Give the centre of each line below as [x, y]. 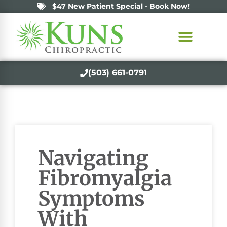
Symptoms [91, 198]
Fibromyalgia [105, 178]
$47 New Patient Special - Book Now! [121, 6]
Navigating [93, 158]
